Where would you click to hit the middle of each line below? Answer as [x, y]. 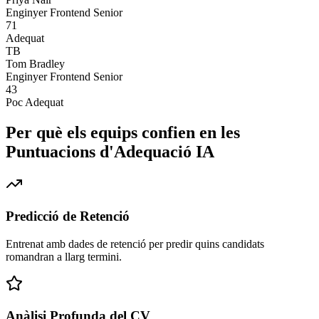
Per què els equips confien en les [123, 132]
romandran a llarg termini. [64, 256]
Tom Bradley [35, 63]
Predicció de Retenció [68, 216]
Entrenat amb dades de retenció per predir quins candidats [135, 244]
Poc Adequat [35, 102]
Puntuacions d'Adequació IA [110, 151]
